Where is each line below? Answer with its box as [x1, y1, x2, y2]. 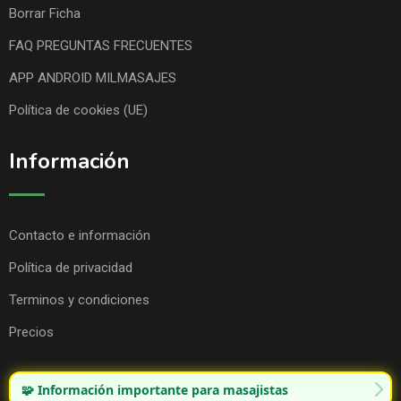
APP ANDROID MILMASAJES [9, 69, 176, 86]
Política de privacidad [9, 259, 132, 276]
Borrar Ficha [9, 4, 81, 21]
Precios [9, 323, 54, 340]
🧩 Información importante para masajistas [21, 380, 288, 398]
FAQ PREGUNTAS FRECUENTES [9, 37, 192, 54]
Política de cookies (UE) [9, 101, 148, 118]
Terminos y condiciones [9, 291, 149, 308]
